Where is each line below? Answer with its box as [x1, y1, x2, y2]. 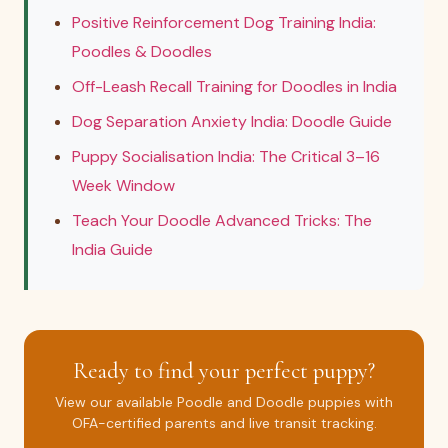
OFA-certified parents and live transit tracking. [71, 414, 377, 432]
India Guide [72, 239, 153, 260]
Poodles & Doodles [72, 41, 212, 62]
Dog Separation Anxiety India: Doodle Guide [72, 111, 392, 132]
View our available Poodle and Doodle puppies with [55, 393, 393, 411]
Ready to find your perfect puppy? [73, 357, 375, 384]
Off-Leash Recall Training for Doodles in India [72, 76, 397, 97]
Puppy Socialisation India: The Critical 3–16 [72, 146, 380, 167]
